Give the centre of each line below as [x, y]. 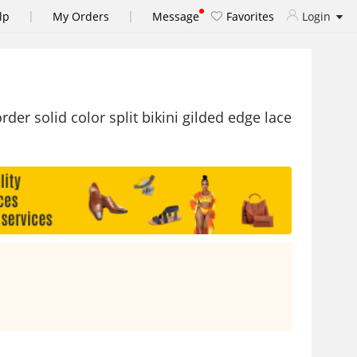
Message [176, 16]
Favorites [249, 16]
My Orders [81, 16]
